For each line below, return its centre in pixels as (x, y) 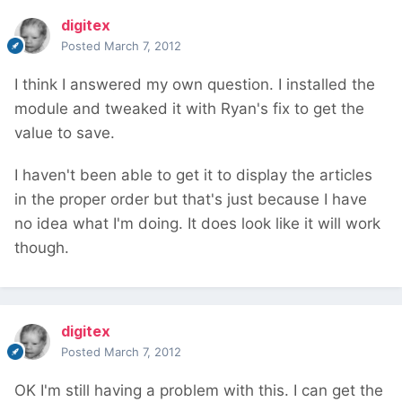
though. (42, 248)
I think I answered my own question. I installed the (195, 85)
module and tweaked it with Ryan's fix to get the (189, 109)
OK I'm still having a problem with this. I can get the (199, 391)
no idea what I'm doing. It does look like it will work (197, 224)
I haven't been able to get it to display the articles (193, 175)
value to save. (65, 133)
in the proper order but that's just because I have (191, 200)
